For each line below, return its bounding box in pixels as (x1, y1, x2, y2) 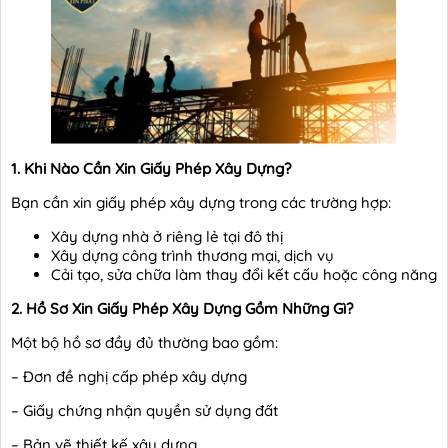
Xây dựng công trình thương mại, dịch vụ (51, 245, 334, 265)
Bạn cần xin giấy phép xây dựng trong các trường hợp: (11, 192, 391, 212)
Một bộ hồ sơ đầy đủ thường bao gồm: (11, 332, 278, 352)
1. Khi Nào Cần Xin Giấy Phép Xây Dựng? (11, 158, 291, 178)
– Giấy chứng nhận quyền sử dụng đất (11, 400, 278, 420)
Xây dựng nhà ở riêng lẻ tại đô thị (51, 226, 283, 246)
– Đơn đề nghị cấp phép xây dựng (11, 366, 247, 386)
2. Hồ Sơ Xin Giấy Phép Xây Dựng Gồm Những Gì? (11, 298, 353, 318)
